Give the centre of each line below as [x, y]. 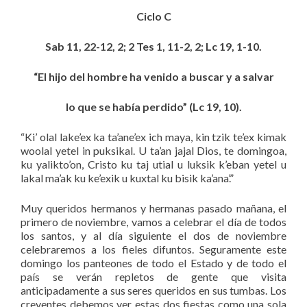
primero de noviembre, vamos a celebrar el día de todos [153, 222]
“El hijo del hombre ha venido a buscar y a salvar [153, 77]
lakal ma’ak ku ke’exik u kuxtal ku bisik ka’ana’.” [127, 178]
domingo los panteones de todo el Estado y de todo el [153, 263]
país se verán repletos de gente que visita [153, 277]
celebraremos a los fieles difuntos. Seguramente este [153, 249]
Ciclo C [153, 16]
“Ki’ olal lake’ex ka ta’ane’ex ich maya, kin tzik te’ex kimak [153, 137]
